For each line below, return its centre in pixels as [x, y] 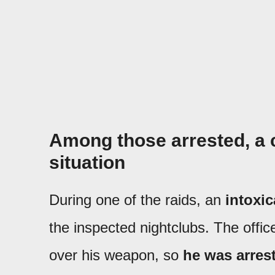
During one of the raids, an [137, 200]
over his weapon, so [116, 255]
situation [87, 162]
